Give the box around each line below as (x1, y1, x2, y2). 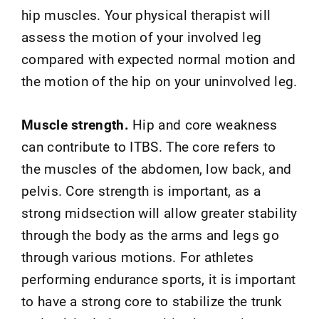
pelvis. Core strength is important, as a (21, 182, 261, 199)
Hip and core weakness (132, 115, 278, 133)
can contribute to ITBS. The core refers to (21, 137, 276, 155)
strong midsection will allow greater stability (21, 204, 298, 221)
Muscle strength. (21, 115, 133, 133)
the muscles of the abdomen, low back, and (21, 159, 292, 177)
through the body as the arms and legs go (21, 226, 279, 244)
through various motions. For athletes (21, 248, 254, 266)
